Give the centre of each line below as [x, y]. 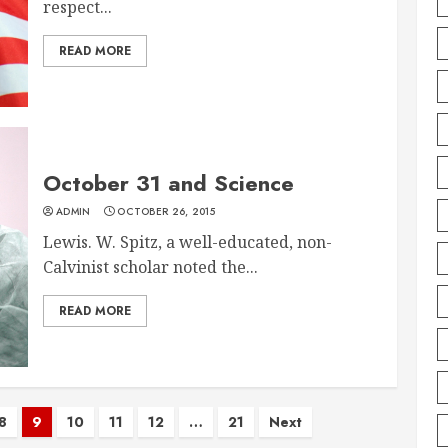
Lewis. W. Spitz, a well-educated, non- [188, 241]
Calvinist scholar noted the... [151, 266]
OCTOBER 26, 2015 [166, 211]
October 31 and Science [169, 182]
